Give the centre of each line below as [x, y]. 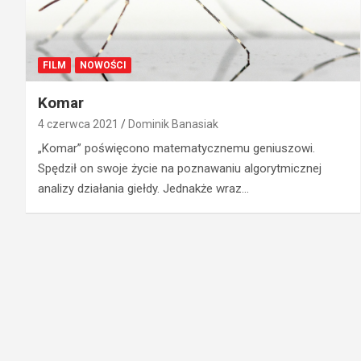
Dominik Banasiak [173, 124]
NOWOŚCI [103, 66]
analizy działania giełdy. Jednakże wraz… [143, 189]
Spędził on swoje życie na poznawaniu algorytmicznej [180, 169]
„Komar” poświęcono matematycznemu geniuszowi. [176, 149]
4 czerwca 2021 [78, 124]
